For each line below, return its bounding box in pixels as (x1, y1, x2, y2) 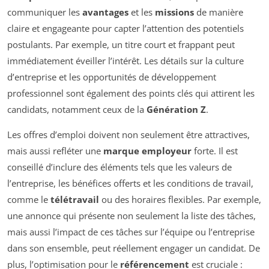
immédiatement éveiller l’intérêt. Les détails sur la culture (7, 55, 244, 67)
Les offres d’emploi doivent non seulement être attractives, (7, 128, 250, 141)
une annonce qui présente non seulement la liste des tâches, (7, 210, 256, 222)
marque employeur (103, 145, 192, 157)
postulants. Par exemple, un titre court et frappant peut (7, 38, 235, 51)
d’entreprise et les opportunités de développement (7, 71, 216, 83)
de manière (194, 6, 243, 19)
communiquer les (7, 6, 82, 19)
